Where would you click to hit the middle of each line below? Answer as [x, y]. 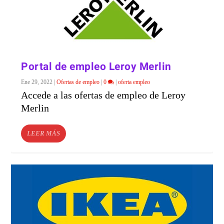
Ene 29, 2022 [37, 82]
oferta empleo [134, 82]
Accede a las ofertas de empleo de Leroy [103, 95]
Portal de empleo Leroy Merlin [96, 66]
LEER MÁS [44, 133]
